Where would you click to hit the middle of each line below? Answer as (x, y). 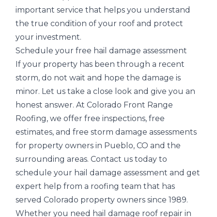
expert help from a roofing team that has (95, 186)
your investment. (48, 37)
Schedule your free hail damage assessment (101, 51)
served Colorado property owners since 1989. (102, 200)
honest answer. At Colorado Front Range (94, 105)
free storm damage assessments (135, 132)
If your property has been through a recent (100, 64)
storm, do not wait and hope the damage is (98, 78)
